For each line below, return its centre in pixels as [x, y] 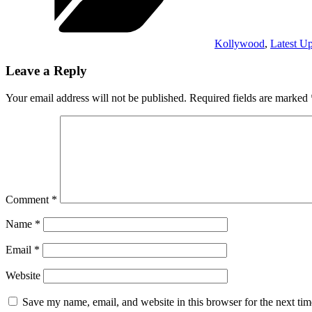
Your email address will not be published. [96, 97]
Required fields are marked [250, 97]
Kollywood [240, 44]
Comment [29, 199]
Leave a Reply [46, 71]
